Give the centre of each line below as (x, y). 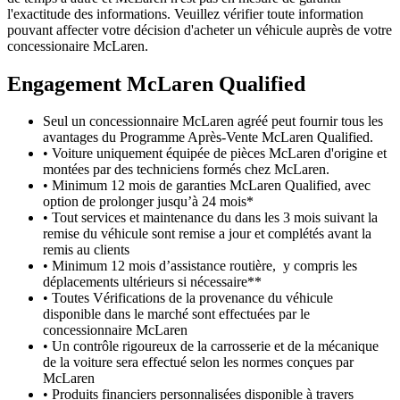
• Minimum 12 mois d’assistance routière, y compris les (200, 266)
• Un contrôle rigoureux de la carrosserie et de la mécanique (211, 346)
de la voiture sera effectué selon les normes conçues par (198, 362)
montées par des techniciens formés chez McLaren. (186, 170)
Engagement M (77, 83)
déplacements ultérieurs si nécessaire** (152, 282)
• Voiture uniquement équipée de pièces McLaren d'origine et (215, 154)
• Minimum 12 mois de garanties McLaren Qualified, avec (207, 186)
